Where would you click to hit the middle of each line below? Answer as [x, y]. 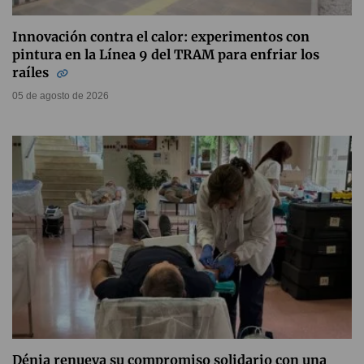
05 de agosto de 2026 [61, 96]
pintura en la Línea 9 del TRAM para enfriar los [166, 54]
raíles [32, 72]
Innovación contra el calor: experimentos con [161, 37]
